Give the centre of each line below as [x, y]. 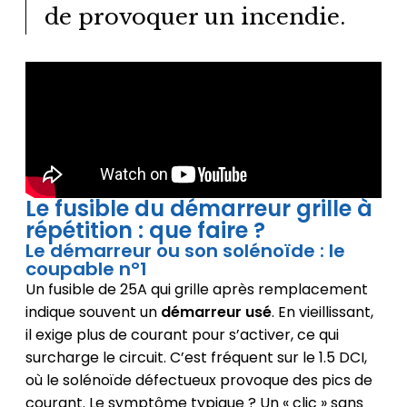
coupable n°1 [86, 269]
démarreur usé [216, 313]
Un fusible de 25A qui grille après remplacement [196, 290]
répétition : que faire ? [145, 231]
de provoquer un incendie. [194, 17]
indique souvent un [93, 313]
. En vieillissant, [322, 313]
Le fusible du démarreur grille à [199, 209]
